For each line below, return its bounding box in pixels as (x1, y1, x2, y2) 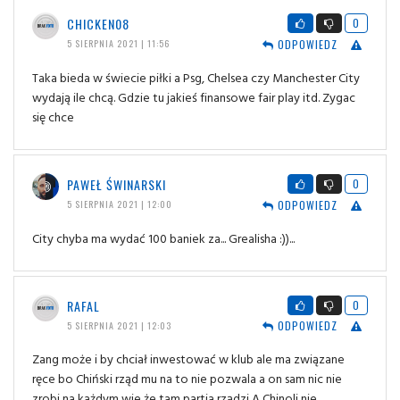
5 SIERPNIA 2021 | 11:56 (66, 36, 170, 50)
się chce (32, 106, 74, 126)
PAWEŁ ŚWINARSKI (66, 174, 166, 194)
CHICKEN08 (66, 13, 129, 33)
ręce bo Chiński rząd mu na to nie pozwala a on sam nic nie (32, 369, 342, 388)
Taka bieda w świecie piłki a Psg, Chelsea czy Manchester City (32, 67, 360, 87)
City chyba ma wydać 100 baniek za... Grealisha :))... (32, 228, 295, 247)
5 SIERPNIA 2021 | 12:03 (66, 318, 171, 332)
